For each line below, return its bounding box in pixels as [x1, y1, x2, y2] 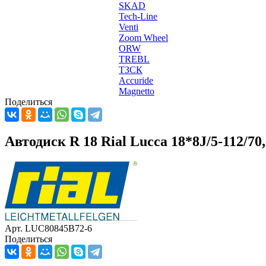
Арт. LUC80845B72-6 [5, 223, 92, 233]
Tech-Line [119, 11, 157, 21]
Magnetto [119, 86, 154, 96]
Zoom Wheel [119, 33, 168, 43]
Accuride [119, 75, 153, 85]
